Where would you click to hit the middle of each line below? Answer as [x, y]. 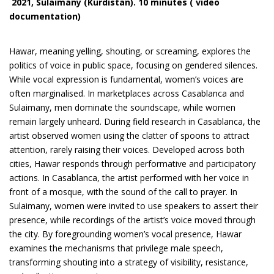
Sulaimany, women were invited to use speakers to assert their [134, 206]
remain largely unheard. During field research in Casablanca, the [135, 121]
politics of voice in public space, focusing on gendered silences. [133, 65]
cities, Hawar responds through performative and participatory [132, 163]
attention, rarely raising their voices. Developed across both [127, 149]
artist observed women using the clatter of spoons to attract [129, 135]
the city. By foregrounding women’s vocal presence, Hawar [125, 234]
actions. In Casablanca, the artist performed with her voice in [129, 177]
